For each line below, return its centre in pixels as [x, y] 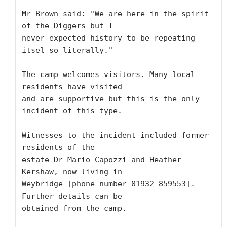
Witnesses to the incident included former [115, 135]
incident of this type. [72, 111]
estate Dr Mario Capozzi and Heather [102, 160]
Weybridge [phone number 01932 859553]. [108, 184]
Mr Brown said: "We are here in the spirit [115, 14]
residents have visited [72, 87]
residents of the [58, 147]
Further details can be [72, 196]
